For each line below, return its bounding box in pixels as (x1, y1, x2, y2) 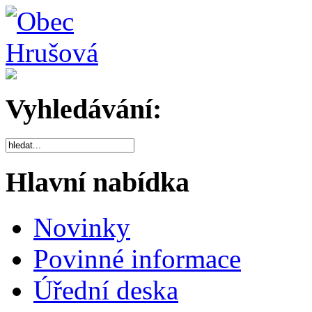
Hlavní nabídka (6, 166, 189, 198)
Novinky (33, 212, 130, 242)
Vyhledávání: (6, 93, 162, 125)
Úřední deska (33, 274, 178, 305)
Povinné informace (33, 243, 241, 274)
